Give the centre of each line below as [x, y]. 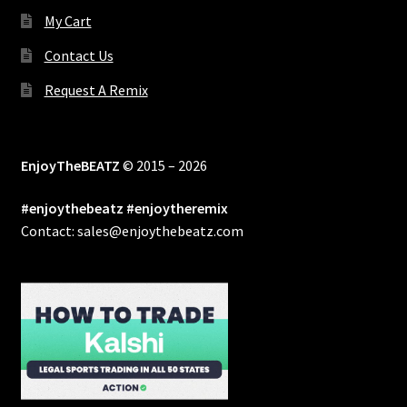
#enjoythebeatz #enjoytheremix [124, 208]
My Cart [68, 21]
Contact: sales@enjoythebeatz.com [132, 231]
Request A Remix [96, 90]
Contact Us [79, 56]
